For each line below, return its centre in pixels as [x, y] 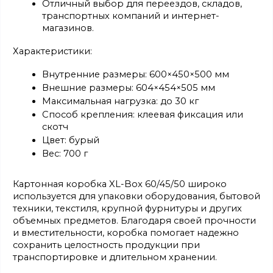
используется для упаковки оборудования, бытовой [136, 197]
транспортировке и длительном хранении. [115, 257]
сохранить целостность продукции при [106, 245]
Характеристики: [52, 51]
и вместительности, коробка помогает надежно [126, 233]
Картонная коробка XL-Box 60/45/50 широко [120, 184]
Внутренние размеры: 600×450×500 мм [136, 75]
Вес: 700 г [65, 154]
